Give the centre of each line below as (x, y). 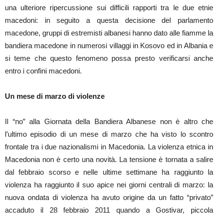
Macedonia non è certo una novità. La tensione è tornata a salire (109, 159)
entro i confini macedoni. (43, 71)
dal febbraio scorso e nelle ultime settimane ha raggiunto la (109, 172)
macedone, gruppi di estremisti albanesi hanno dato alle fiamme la (109, 33)
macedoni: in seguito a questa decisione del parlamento (109, 20)
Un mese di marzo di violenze (55, 96)
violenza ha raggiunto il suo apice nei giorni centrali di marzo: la (109, 184)
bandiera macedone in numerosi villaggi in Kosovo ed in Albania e (109, 45)
